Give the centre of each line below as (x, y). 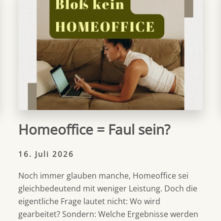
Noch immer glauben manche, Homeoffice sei (104, 176)
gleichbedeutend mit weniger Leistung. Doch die (108, 189)
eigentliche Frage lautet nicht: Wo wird (90, 202)
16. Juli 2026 (46, 154)
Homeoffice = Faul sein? (94, 129)
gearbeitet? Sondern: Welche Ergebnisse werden (109, 214)
